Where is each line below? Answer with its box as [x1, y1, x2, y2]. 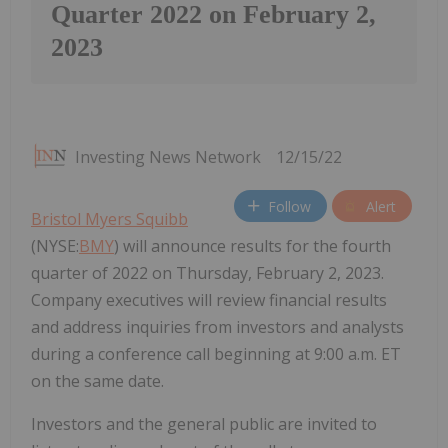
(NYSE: [31, 235, 79, 258]
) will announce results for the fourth [114, 235, 391, 258]
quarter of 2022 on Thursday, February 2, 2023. [31, 262, 384, 285]
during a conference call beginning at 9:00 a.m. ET [31, 343, 401, 366]
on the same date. [31, 370, 164, 393]
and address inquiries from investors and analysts [31, 316, 404, 339]
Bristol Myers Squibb [31, 208, 188, 231]
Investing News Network [75, 146, 261, 169]
